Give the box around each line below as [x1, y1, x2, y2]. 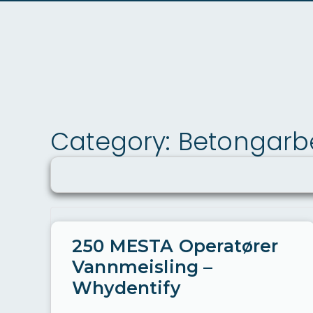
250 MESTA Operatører [72, 235, 279, 256]
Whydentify [72, 277, 180, 298]
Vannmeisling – [72, 256, 213, 277]
